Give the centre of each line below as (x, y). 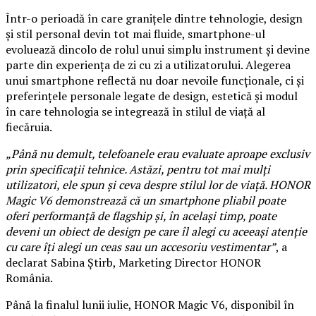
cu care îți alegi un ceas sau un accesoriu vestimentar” (141, 247)
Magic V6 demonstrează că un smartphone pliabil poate (146, 200)
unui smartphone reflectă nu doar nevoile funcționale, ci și (155, 80)
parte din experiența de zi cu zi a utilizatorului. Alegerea (148, 65)
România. (29, 278)
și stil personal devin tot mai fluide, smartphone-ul (135, 34)
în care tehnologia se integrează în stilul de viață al (135, 111)
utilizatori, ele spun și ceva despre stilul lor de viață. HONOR (158, 184)
